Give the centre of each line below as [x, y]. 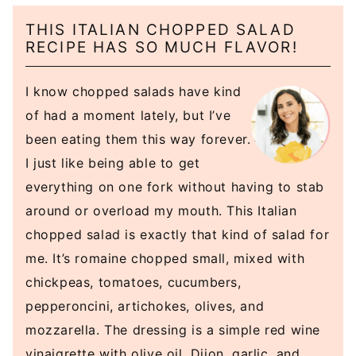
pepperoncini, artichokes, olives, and [145, 306]
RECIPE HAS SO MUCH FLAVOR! [162, 48]
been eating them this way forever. [138, 139]
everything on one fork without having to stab [175, 187]
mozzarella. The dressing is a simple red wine [173, 330]
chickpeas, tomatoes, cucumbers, [133, 282]
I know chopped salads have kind [133, 92]
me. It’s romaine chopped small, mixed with [165, 259]
